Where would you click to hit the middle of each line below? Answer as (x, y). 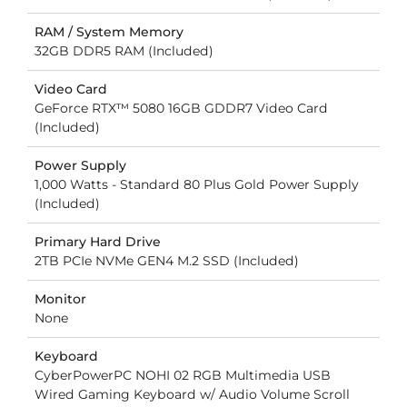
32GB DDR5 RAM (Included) (124, 51)
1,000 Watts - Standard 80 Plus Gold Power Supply (196, 185)
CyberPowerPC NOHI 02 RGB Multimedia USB (182, 376)
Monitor (60, 299)
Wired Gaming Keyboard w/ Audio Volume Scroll (192, 395)
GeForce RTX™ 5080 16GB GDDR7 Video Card (181, 109)
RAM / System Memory (109, 32)
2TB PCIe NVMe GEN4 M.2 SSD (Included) (166, 261)
